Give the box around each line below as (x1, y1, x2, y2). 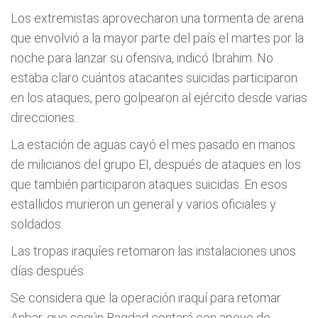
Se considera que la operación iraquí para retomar (11, 290, 281, 305)
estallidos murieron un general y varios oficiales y (11, 197, 276, 212)
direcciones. (11, 110, 77, 125)
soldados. (11, 216, 63, 231)
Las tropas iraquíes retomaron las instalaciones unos (11, 243, 296, 258)
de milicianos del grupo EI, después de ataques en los (11, 157, 301, 172)
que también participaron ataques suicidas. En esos (11, 177, 287, 192)
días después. (11, 263, 86, 278)
